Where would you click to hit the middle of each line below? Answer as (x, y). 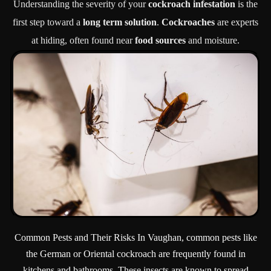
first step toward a (48, 22)
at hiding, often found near (83, 40)
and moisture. (213, 40)
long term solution (120, 22)
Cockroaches (188, 22)
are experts (237, 22)
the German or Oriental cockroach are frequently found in (135, 254)
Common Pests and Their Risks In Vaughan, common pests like (135, 238)
